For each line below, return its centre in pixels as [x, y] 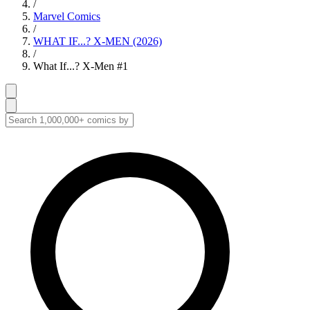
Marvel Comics [67, 16]
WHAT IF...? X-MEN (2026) [98, 41]
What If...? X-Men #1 [81, 66]
